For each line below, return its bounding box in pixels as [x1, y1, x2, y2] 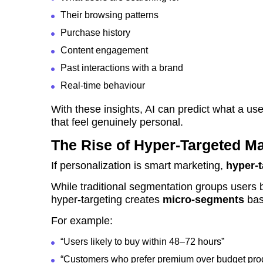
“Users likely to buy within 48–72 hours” [60, 237, 224, 247]
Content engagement [60, 45, 148, 56]
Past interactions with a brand [60, 63, 183, 73]
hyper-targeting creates [51, 194, 163, 206]
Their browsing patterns [60, 10, 159, 21]
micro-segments [163, 194, 244, 206]
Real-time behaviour [60, 80, 145, 91]
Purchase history [60, 28, 130, 38]
